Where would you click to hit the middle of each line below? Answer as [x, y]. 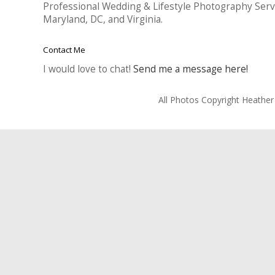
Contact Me [64, 49]
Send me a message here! [191, 68]
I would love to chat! [88, 68]
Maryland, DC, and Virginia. [103, 19]
